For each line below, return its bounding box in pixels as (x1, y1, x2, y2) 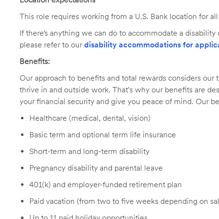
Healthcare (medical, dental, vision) (29, 113, 151, 123)
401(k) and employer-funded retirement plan (29, 180, 182, 189)
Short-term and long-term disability (29, 147, 150, 156)
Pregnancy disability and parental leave (29, 163, 163, 173)
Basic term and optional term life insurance (29, 130, 176, 139)
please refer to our (20, 40, 84, 49)
